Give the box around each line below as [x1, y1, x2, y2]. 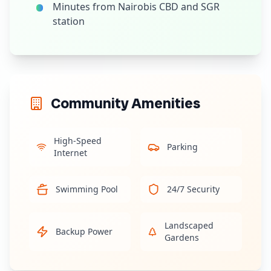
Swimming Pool [56, 183, 118, 195]
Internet [53, 147, 87, 158]
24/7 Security [167, 183, 220, 195]
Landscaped [165, 220, 214, 231]
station [52, 15, 85, 28]
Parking [167, 141, 198, 152]
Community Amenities [51, 94, 200, 113]
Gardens [165, 232, 200, 243]
